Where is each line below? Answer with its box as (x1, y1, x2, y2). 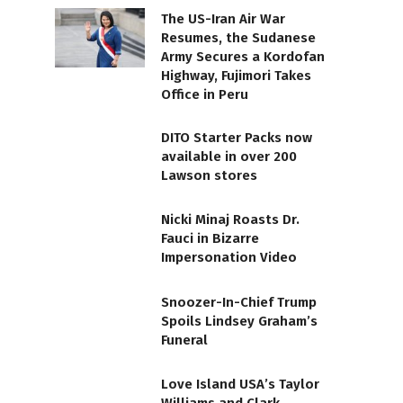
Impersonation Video (161, 249, 297, 266)
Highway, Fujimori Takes (161, 67, 311, 84)
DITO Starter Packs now (161, 129, 312, 146)
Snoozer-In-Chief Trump (161, 293, 317, 310)
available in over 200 (161, 148, 297, 165)
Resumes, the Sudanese (161, 29, 316, 46)
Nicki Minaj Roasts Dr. (161, 211, 300, 228)
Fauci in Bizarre (161, 230, 259, 247)
